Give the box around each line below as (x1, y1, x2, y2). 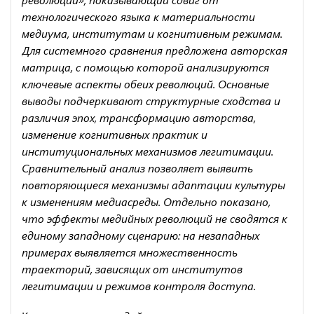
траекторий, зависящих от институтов (22, 261, 243, 276)
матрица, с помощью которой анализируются (22, 59, 269, 74)
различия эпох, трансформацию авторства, (22, 109, 256, 125)
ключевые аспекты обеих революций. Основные (22, 76, 269, 91)
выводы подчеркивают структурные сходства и (22, 93, 280, 108)
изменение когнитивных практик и (22, 126, 207, 142)
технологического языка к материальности (22, 8, 255, 24)
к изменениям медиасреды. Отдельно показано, (22, 193, 271, 209)
